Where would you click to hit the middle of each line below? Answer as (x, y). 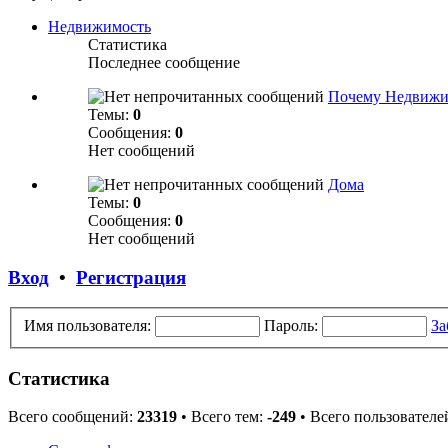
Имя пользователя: (87, 326)
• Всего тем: (222, 417)
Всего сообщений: (72, 417)
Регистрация (131, 277)
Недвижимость (99, 26)
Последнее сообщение (164, 62)
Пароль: (291, 326)
